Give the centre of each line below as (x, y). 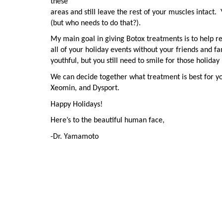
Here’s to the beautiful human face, (108, 121)
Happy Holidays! (77, 104)
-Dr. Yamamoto (75, 137)
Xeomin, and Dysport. (85, 88)
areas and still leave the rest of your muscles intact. (134, 12)
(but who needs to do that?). (96, 23)
